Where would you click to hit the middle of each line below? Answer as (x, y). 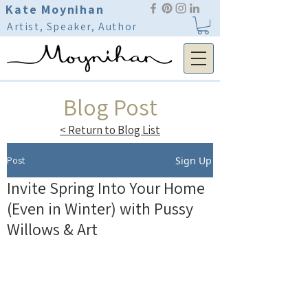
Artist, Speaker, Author (72, 26)
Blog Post (110, 107)
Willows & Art (52, 229)
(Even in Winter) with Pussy (100, 209)
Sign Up (194, 160)
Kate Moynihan (55, 9)
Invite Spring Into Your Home (106, 188)
